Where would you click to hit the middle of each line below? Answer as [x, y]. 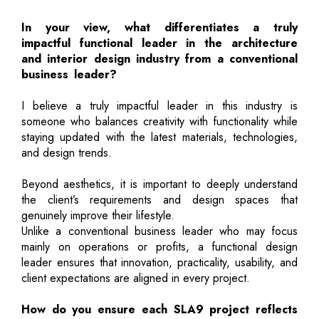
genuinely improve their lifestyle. [98, 215]
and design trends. [67, 152]
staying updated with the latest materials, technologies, [159, 137]
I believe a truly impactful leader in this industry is [159, 105]
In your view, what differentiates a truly [159, 27]
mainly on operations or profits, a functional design [159, 246]
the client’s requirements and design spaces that [159, 199]
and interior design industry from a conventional [159, 58]
